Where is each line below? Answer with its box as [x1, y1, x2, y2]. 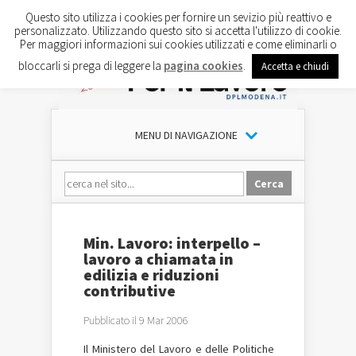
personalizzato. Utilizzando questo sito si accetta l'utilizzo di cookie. [14, 22, 342, 38]
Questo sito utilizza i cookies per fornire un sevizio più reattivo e [25, 9, 331, 25]
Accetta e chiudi [261, 59, 329, 73]
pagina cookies [163, 57, 243, 73]
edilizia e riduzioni [83, 265, 219, 284]
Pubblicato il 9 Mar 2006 [83, 313, 188, 327]
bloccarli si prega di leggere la [17, 57, 164, 73]
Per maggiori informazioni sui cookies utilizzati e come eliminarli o [19, 36, 337, 52]
